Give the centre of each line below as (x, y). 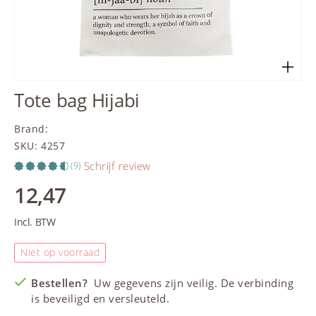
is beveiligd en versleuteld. (101, 299)
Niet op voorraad (60, 253)
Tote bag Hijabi (77, 101)
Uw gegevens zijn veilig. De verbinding (192, 283)
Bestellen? (61, 283)
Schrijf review (117, 166)
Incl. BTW (35, 222)
